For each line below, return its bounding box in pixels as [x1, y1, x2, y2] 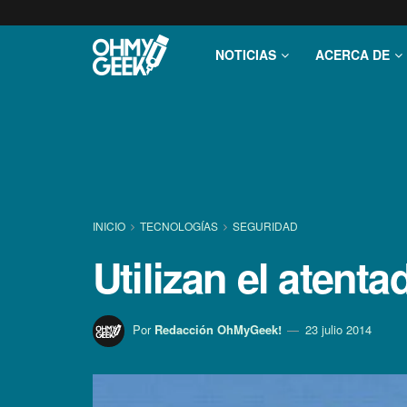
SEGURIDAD [233, 218, 298, 233]
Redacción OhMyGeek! [154, 320, 282, 338]
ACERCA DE [315, 45, 390, 64]
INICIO [93, 218, 128, 233]
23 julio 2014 [305, 320, 372, 338]
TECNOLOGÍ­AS [140, 218, 218, 233]
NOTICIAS [215, 45, 276, 64]
